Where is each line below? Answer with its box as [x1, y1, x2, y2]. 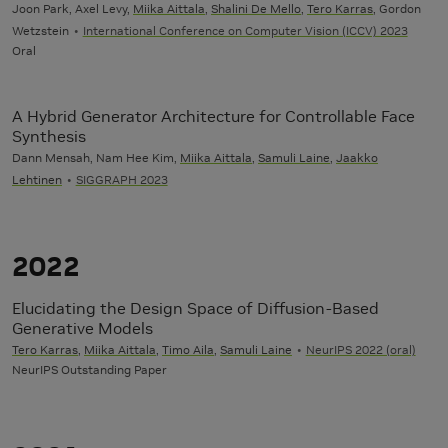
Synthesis [12, 126, 86, 147]
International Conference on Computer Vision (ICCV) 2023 [82, 23, 408, 39]
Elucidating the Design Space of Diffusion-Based [12, 298, 379, 319]
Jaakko [336, 150, 378, 166]
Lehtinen [12, 172, 62, 188]
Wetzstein [12, 23, 69, 39]
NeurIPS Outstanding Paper [12, 362, 167, 378]
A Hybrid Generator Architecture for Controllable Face [12, 106, 415, 127]
